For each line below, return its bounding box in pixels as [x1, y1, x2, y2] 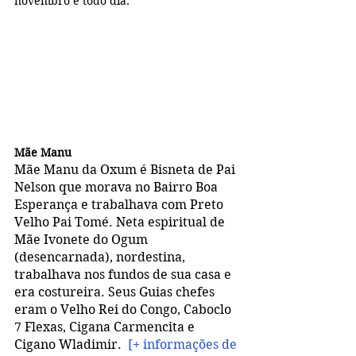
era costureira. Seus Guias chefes [14, 284, 218, 300]
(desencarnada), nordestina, [14, 249, 192, 265]
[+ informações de [128, 336, 240, 352]
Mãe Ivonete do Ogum [14, 231, 151, 247]
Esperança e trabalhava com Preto [14, 196, 226, 212]
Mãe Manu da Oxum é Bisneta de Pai [14, 161, 238, 177]
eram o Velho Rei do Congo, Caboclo [14, 301, 234, 317]
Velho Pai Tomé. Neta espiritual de [14, 214, 228, 230]
